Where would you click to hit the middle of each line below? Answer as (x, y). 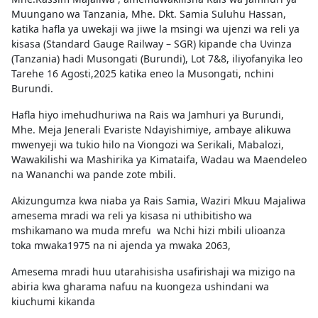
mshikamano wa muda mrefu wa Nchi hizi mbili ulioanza (148, 230)
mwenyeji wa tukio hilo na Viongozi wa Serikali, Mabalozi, (148, 144)
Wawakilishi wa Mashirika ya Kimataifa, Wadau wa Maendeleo (159, 159)
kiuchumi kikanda (53, 301)
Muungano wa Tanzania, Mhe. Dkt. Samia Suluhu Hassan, (149, 13)
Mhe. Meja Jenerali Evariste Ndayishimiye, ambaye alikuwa (151, 129)
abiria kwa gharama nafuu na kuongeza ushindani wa (140, 286)
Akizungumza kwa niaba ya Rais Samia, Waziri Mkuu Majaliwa (159, 200)
